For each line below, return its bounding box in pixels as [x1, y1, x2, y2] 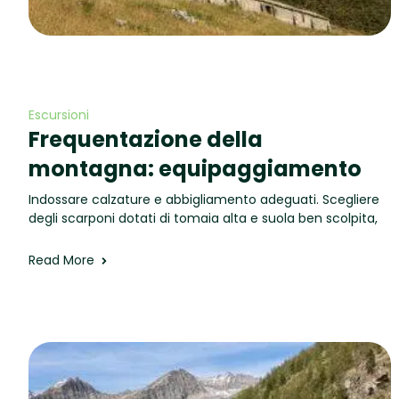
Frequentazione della [28, 125, 263, 154]
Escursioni [28, 106, 89, 124]
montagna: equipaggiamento [28, 154, 362, 183]
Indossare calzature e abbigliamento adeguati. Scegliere [28, 191, 379, 208]
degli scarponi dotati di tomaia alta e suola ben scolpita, [28, 209, 378, 227]
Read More [28, 251, 94, 269]
